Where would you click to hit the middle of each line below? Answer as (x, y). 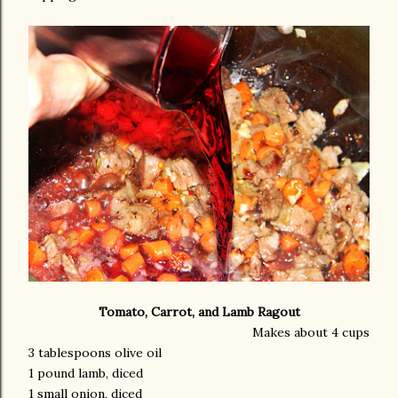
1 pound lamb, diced (86, 373)
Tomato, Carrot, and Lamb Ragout (199, 312)
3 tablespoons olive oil (95, 353)
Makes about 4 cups (311, 332)
